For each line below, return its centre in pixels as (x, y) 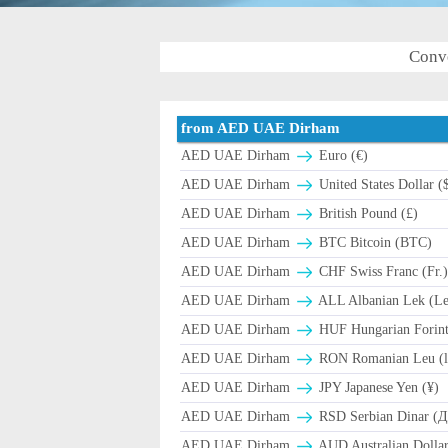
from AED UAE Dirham (261, 128)
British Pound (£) (367, 214)
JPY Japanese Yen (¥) (377, 388)
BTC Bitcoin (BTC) (374, 243)
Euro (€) (342, 156)
